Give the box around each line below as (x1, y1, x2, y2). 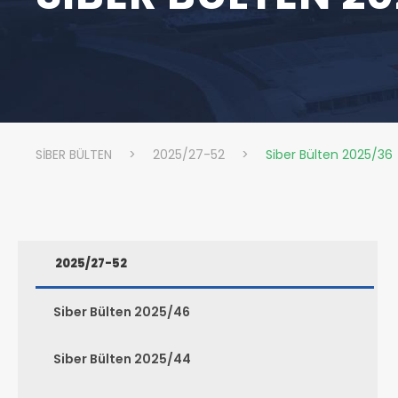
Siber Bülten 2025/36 (266, 146, 393, 163)
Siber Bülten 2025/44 (53, 350, 191, 368)
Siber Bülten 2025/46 (53, 303, 190, 321)
